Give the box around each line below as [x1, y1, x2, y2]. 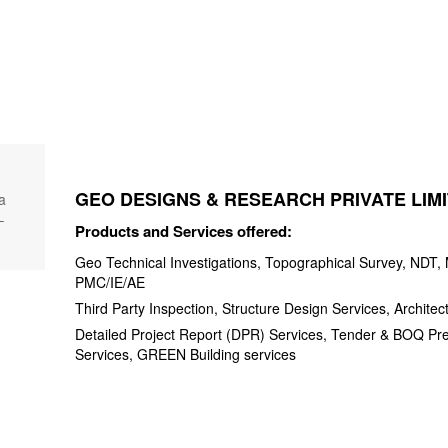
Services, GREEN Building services [75, 344, 297, 364]
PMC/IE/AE [75, 272, 146, 292]
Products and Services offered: [75, 220, 293, 242]
